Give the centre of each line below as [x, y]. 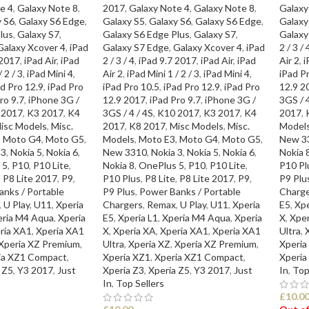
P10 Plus [121, 178]
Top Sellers [140, 283]
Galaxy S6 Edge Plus [146, 34]
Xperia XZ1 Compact [199, 257]
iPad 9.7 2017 [167, 60]
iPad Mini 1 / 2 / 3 [163, 73]
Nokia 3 [167, 152]
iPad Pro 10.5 [131, 86]
